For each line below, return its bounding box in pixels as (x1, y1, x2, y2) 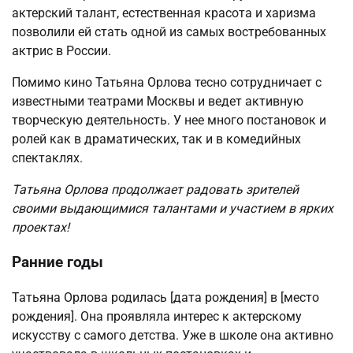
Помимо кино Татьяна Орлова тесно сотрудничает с (12, 74, 321, 90)
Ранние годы (12, 254, 103, 272)
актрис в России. (12, 43, 111, 58)
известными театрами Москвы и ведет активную (12, 93, 303, 109)
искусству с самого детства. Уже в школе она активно (12, 328, 333, 344)
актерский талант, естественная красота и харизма (12, 5, 316, 20)
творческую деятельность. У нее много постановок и (12, 112, 326, 128)
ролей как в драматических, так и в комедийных (12, 131, 301, 147)
